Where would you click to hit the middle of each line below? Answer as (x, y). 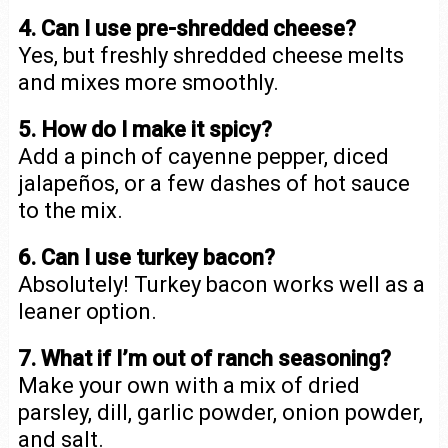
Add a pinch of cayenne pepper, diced (203, 156)
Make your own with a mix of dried (188, 385)
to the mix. (70, 210)
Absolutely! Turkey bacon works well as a (221, 284)
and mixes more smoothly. (148, 82)
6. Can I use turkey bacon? (146, 257)
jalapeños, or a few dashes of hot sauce (213, 183)
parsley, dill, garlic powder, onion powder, (220, 412)
